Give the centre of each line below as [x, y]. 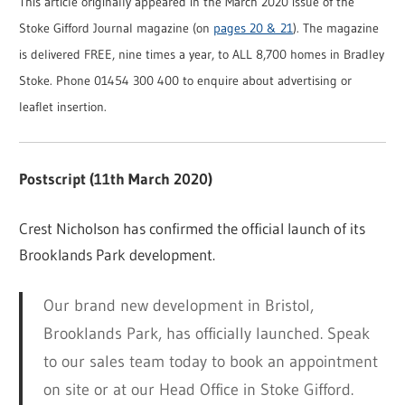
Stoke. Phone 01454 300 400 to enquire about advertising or [186, 81]
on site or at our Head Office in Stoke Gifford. [198, 389]
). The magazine [336, 29]
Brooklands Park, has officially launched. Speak [206, 333]
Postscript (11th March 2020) [116, 179]
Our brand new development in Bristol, [178, 305]
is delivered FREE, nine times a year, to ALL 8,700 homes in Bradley [202, 55]
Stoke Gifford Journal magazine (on [117, 29]
